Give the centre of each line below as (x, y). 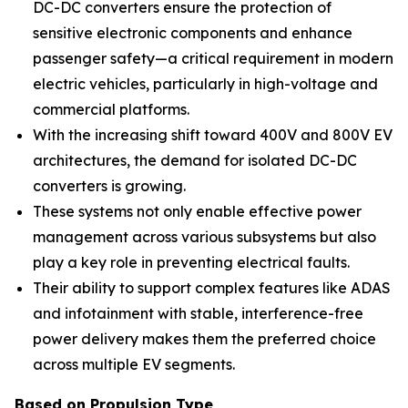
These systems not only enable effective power (197, 211)
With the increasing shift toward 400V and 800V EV (213, 135)
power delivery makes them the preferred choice (204, 339)
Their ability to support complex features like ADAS (212, 288)
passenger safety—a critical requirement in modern (213, 58)
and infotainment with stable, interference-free (198, 313)
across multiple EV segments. (134, 364)
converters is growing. (109, 186)
